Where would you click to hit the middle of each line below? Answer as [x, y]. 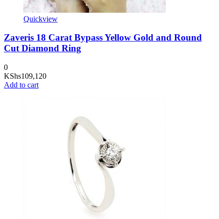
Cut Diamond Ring [43, 48]
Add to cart [21, 85]
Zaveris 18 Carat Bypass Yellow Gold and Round [103, 38]
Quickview [41, 19]
